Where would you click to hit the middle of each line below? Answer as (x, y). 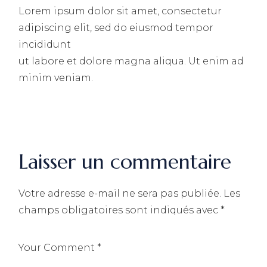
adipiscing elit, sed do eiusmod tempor (116, 27)
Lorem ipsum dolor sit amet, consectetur (120, 11)
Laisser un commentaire (125, 162)
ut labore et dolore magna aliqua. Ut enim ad (131, 61)
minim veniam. (56, 77)
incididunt (45, 44)
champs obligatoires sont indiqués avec (120, 210)
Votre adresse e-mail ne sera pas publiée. (120, 193)
